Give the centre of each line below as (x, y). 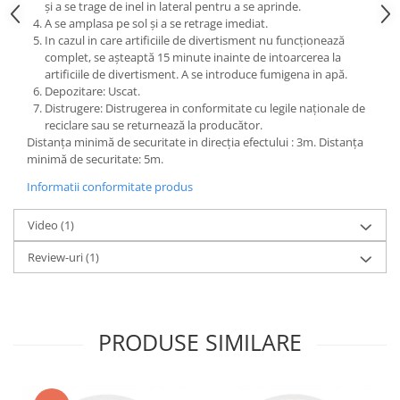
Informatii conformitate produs (110, 187)
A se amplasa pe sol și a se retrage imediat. (156, 23)
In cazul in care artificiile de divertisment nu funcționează (195, 40)
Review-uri (57, 257)
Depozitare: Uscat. (92, 91)
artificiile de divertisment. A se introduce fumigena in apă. (196, 74)
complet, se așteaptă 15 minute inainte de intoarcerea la (193, 57)
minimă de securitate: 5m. (95, 159)
